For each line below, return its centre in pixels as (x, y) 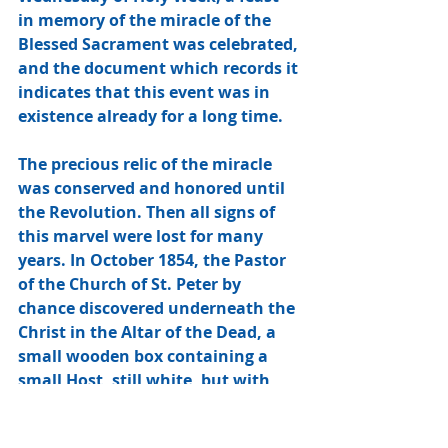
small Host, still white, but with (146, 380)
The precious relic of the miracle (147, 164)
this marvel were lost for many (142, 236)
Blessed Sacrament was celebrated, (160, 44)
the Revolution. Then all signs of (148, 212)
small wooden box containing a (145, 356)
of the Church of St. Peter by (131, 284)
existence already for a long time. (152, 116)
